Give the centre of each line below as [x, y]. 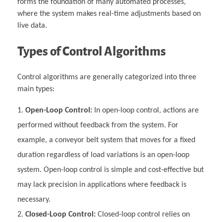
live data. [32, 26]
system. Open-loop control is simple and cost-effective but [111, 170]
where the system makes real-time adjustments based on [109, 14]
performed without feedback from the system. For [98, 125]
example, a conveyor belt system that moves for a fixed [106, 140]
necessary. [34, 199]
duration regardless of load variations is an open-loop [103, 155]
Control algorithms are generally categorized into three [107, 77]
